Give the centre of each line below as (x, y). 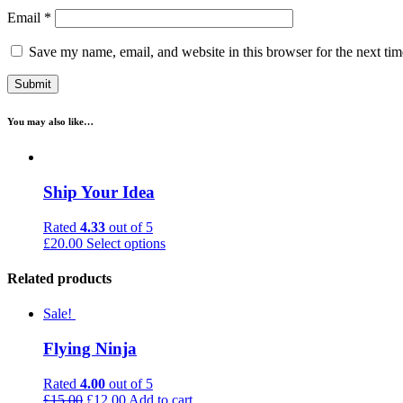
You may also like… (50, 122)
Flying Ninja (90, 349)
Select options (126, 243)
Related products (59, 279)
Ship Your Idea (99, 193)
